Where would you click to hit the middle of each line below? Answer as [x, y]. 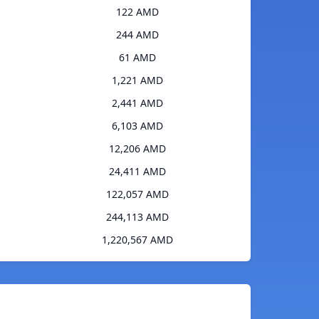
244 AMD [137, 35]
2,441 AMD [137, 103]
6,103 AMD [137, 126]
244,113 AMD [137, 217]
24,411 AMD [137, 172]
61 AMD [137, 58]
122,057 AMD [137, 194]
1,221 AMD [137, 80]
